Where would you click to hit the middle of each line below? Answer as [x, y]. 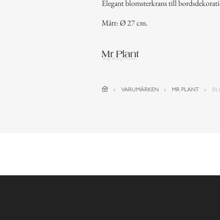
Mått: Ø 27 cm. [124, 23]
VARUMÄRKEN [140, 89]
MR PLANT [186, 89]
